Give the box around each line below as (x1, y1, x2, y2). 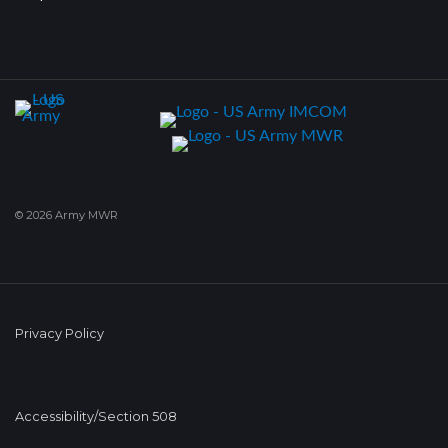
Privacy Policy (15, 326, 104, 341)
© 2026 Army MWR (15, 208, 118, 222)
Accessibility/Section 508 (15, 409, 177, 424)
